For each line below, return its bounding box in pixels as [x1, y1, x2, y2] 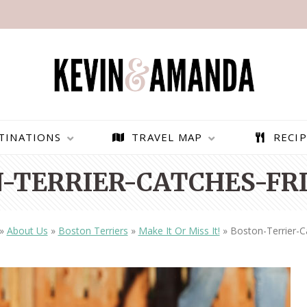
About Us [6, 224, 48, 238]
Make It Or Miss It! [138, 224, 220, 238]
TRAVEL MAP [132, 130, 203, 145]
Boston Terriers [58, 224, 128, 238]
